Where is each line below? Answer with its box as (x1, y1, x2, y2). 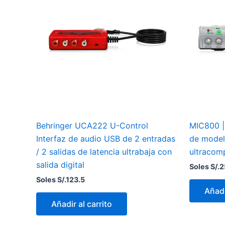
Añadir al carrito (51, 198, 112, 209)
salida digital (36, 160, 84, 170)
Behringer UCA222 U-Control (36, 121, 148, 131)
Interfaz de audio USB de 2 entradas (36, 134, 175, 144)
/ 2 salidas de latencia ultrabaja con (36, 147, 172, 157)
